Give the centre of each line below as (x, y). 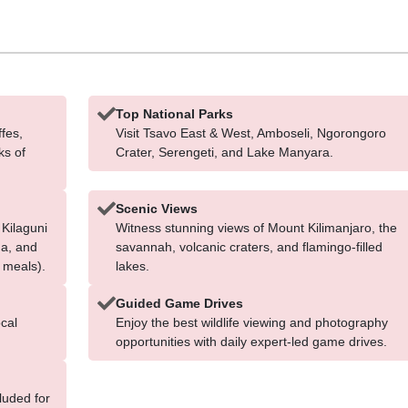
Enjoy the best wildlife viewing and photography (251, 322)
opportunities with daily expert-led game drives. (251, 342)
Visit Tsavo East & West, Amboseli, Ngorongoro (250, 133)
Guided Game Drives (179, 303)
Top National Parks (174, 114)
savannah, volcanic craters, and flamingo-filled (249, 247)
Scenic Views (156, 209)
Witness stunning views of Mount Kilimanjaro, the (256, 228)
